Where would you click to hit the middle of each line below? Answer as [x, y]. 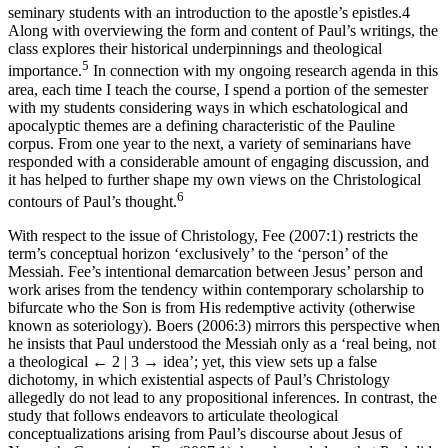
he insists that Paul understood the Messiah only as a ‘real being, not [222, 343]
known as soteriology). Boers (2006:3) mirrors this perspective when [224, 325]
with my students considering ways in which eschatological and [208, 107]
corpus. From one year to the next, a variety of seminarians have [209, 143]
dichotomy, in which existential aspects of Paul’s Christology [199, 379]
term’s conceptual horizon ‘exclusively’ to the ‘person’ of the [198, 253]
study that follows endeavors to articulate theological [173, 415]
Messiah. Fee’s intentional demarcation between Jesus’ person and [215, 271]
